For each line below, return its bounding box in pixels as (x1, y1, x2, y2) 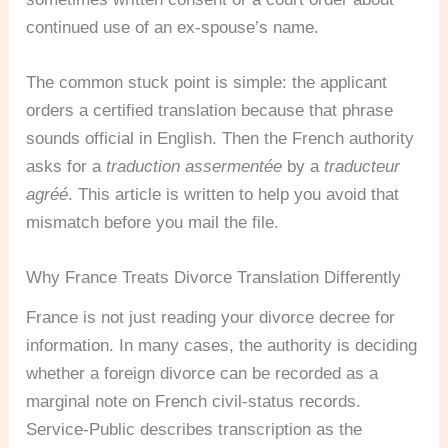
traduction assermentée (106, 157, 283, 177)
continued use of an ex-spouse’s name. (26, 17, 320, 37)
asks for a (26, 157, 107, 177)
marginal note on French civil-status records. (26, 392, 362, 412)
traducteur (324, 157, 401, 177)
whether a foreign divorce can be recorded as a (26, 364, 379, 384)
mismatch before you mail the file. (26, 213, 280, 233)
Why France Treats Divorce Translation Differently (26, 268, 402, 288)
